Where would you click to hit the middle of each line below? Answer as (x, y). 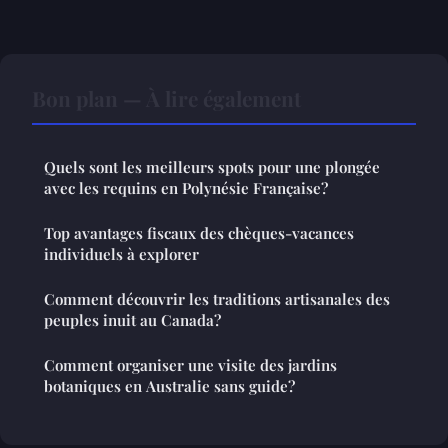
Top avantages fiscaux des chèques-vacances (199, 233)
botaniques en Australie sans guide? (169, 386)
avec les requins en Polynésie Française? (186, 188)
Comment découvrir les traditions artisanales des (217, 299)
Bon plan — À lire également (166, 98)
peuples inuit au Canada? (132, 320)
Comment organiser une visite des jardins (190, 365)
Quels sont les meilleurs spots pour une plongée (212, 167)
